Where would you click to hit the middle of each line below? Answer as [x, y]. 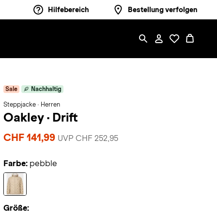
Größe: [16, 208]
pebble [43, 163]
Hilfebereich [69, 10]
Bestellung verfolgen [163, 10]
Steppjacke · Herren [31, 105]
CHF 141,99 [30, 137]
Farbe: [15, 163]
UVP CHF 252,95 [88, 138]
